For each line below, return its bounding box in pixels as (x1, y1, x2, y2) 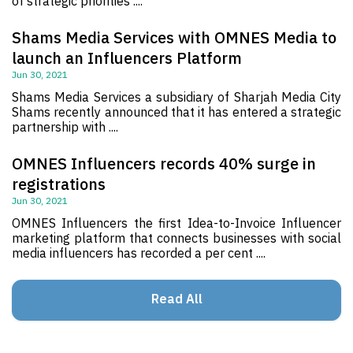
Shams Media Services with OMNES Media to (12, 26, 336, 48)
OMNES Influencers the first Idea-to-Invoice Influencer (12, 214, 341, 231)
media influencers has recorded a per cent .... (12, 244, 266, 261)
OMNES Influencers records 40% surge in (12, 152, 316, 174)
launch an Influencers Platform (12, 46, 242, 69)
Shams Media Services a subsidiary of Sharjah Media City (12, 88, 341, 105)
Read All (150, 290, 203, 307)
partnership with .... (12, 118, 118, 135)
